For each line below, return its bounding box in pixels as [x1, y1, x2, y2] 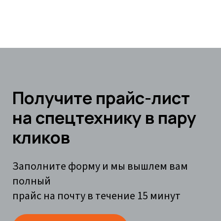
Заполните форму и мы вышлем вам [12, 158, 188, 174]
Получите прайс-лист [12, 86, 190, 109]
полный [12, 173, 51, 189]
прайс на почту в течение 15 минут [12, 187, 181, 204]
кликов [12, 125, 70, 148]
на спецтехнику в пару [12, 106, 196, 129]
